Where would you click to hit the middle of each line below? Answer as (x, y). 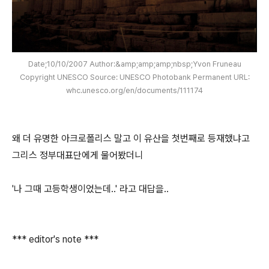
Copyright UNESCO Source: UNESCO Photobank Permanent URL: (134, 77)
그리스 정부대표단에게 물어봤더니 (77, 155)
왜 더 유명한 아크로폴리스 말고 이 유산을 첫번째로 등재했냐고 (131, 138)
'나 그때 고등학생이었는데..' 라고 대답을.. (90, 189)
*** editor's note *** (55, 239)
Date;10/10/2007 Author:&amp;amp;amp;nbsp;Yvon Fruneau (134, 64)
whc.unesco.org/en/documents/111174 (134, 90)
